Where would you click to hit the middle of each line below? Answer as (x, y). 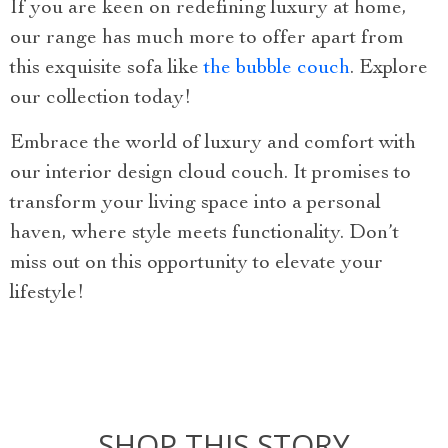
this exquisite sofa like (107, 68)
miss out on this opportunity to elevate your (196, 263)
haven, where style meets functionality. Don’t (204, 233)
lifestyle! (47, 293)
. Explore (389, 68)
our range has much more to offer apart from (207, 38)
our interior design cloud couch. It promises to (210, 173)
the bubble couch (277, 68)
